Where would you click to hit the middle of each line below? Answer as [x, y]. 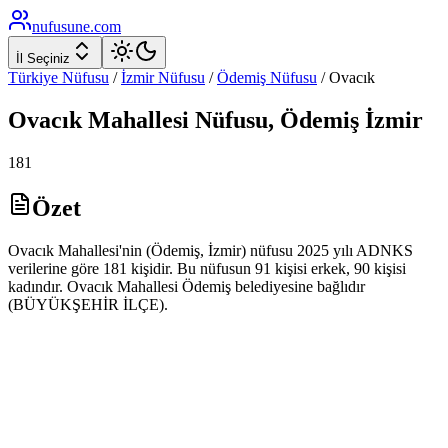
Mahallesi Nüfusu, [181, 119]
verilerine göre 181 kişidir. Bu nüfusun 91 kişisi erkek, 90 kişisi [207, 268]
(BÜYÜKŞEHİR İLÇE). [88, 304]
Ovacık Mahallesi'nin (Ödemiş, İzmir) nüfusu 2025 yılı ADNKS [210, 250]
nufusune [61, 26]
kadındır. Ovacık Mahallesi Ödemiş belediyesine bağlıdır [186, 286]
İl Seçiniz [43, 58]
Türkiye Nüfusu [58, 77]
